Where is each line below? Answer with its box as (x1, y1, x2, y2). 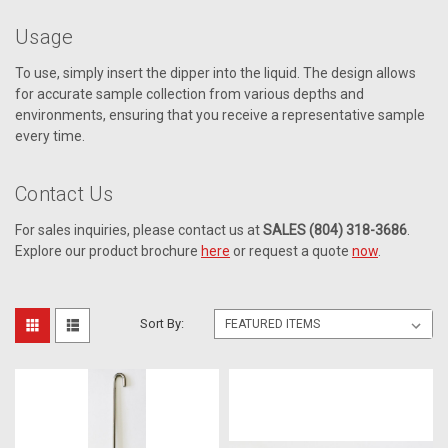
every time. (15, 127, 85, 144)
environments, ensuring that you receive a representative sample (15, 106, 425, 123)
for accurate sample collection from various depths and (15, 85, 364, 102)
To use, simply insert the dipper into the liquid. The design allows (15, 64, 416, 81)
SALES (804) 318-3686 (263, 221, 407, 238)
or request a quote (230, 242, 352, 259)
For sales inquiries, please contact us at (15, 221, 263, 238)
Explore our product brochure (15, 242, 201, 259)
